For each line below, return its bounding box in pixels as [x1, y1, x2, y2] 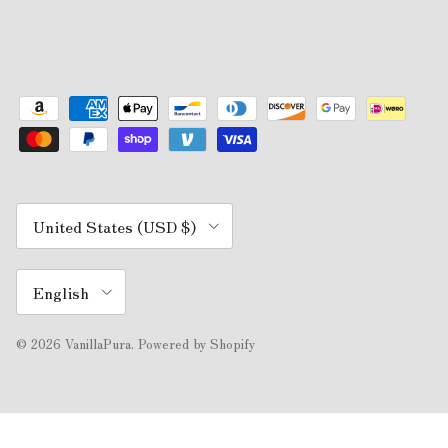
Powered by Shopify [138, 334, 255, 354]
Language [15, 267, 71, 287]
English [33, 279, 89, 304]
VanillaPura [65, 334, 131, 354]
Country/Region [15, 201, 110, 221]
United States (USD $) [33, 213, 196, 238]
